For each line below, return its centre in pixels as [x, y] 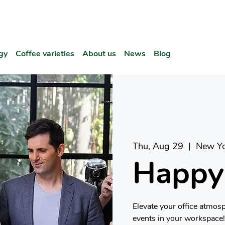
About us [99, 54]
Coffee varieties [45, 54]
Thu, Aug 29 [158, 146]
